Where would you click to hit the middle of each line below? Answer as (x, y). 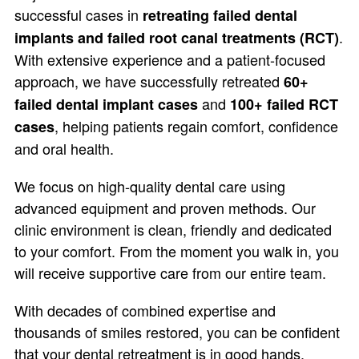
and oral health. (64, 148)
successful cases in (78, 14)
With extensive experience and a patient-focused (169, 59)
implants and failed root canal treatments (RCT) (176, 38)
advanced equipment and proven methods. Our (165, 208)
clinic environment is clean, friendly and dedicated (173, 229)
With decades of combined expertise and (145, 310)
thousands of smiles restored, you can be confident (177, 332)
